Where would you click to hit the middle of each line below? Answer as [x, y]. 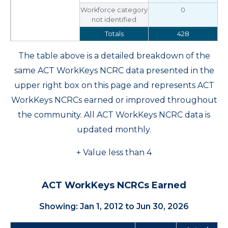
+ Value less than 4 [114, 152]
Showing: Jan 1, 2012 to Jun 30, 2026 [114, 206]
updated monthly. [114, 130]
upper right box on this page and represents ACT [114, 85]
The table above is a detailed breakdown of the [114, 56]
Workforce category [114, 10]
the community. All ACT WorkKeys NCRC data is [114, 115]
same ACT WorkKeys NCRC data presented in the [114, 70]
